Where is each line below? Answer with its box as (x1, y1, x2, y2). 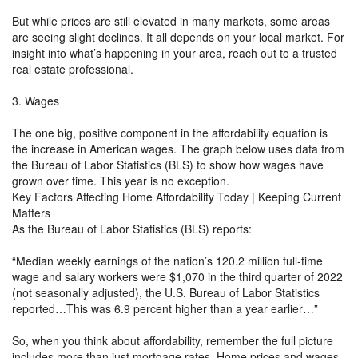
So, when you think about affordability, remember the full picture (12, 332, 333, 348)
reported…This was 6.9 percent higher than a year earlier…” (12, 300, 318, 316)
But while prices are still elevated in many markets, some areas (12, 12, 330, 29)
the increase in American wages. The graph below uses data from (12, 140, 344, 157)
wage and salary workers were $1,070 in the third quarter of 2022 (12, 268, 343, 284)
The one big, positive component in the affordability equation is (12, 124, 328, 141)
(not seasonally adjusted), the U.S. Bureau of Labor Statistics (12, 284, 320, 300)
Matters (12, 204, 50, 221)
